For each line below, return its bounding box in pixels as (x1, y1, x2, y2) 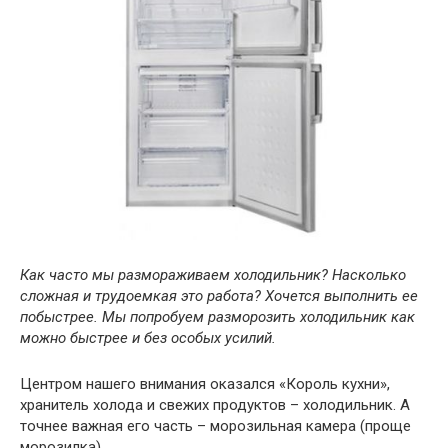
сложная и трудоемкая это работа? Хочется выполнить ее (20, 286, 418, 305)
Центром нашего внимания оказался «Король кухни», (20, 374, 390, 393)
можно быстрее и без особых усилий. (20, 328, 276, 347)
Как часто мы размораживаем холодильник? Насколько (20, 265, 406, 284)
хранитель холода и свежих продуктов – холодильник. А (20, 395, 410, 414)
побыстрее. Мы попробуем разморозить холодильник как (20, 307, 415, 326)
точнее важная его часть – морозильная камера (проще (20, 416, 411, 435)
